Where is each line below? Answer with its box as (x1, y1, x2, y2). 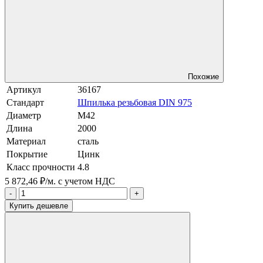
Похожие (188, 72, 219, 81)
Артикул (6, 84, 41, 95)
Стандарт (6, 97, 44, 107)
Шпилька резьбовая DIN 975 (77, 97, 192, 107)
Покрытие (6, 149, 48, 159)
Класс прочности (6, 161, 75, 172)
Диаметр (6, 110, 41, 120)
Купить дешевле (9, 201, 68, 210)
